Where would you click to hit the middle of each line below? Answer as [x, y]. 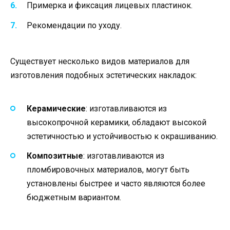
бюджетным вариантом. [74, 198]
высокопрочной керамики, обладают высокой [117, 123]
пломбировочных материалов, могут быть [108, 170]
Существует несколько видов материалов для [100, 61]
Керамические [56, 109]
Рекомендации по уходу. [74, 25]
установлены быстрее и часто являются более [116, 184]
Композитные [55, 156]
